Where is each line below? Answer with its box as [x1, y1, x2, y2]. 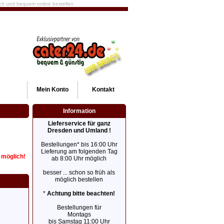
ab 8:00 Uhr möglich [51, 155, 107, 162]
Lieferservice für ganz [47, 120, 110, 127]
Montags [67, 211, 91, 218]
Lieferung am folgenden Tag [40, 148, 117, 155]
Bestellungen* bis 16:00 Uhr [40, 141, 117, 148]
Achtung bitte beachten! [47, 190, 115, 197]
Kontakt [91, 86, 114, 93]
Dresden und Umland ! [47, 127, 111, 134]
